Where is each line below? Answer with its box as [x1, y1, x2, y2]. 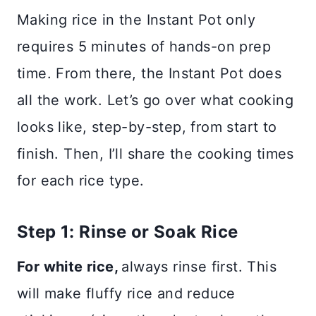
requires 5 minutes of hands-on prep [17, 37, 271, 55]
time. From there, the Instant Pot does [17, 64, 282, 82]
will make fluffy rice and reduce [17, 284, 236, 302]
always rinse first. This [121, 257, 277, 275]
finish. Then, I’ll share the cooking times [17, 145, 294, 162]
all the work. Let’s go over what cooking [17, 91, 293, 109]
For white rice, [17, 257, 122, 275]
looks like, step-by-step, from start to [17, 118, 277, 135]
